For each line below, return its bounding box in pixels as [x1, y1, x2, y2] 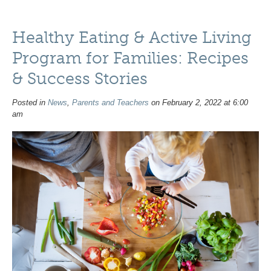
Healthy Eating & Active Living [12, 27, 252, 47]
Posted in [12, 98, 48, 107]
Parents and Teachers [72, 98, 149, 107]
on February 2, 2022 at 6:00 [149, 98, 248, 107]
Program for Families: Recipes [12, 48, 249, 68]
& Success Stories [12, 68, 148, 88]
